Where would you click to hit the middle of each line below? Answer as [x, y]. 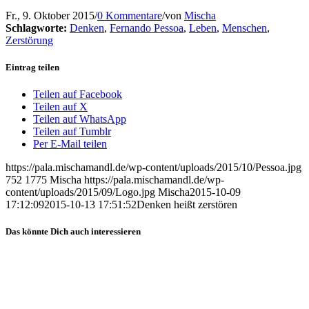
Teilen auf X [60, 107]
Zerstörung [29, 40]
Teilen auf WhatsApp [80, 119]
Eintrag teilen [32, 67]
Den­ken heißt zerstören [187, 205]
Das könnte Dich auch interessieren [73, 232]
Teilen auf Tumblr [72, 132]
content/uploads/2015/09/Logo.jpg [80, 192]
